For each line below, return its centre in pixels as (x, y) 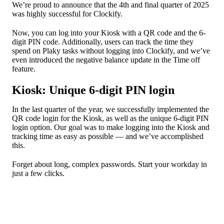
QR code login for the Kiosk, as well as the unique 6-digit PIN (110, 118)
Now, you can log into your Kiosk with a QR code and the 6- (109, 32)
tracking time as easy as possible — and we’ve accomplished (108, 136)
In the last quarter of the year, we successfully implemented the (110, 109)
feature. (24, 68)
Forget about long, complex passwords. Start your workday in (109, 164)
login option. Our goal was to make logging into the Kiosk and (111, 127)
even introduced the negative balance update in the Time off (106, 59)
